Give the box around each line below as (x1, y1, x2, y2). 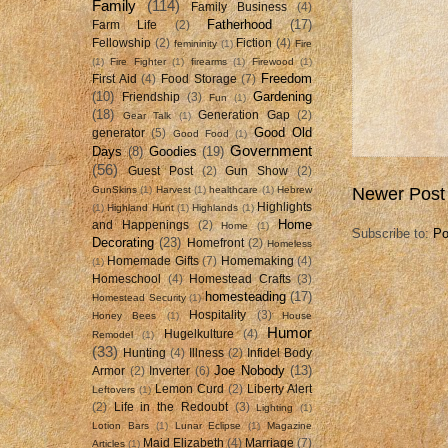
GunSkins (92, 183, 137, 195)
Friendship (122, 90, 180, 103)
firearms (190, 55, 227, 67)
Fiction (236, 36, 273, 49)
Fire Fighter (110, 55, 166, 67)
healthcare (209, 183, 259, 195)
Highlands (192, 201, 239, 213)
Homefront (186, 236, 244, 249)
